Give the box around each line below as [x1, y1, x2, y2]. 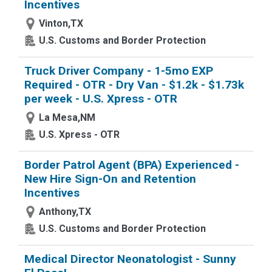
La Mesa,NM [39, 112, 95, 123]
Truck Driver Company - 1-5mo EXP [24, 64, 213, 78]
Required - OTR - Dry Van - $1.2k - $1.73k [24, 78, 244, 92]
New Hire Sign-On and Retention [24, 172, 196, 186]
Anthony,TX [39, 206, 91, 217]
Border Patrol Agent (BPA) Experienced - [24, 158, 239, 172]
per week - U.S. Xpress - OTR [24, 92, 177, 106]
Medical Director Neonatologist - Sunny [24, 252, 236, 266]
